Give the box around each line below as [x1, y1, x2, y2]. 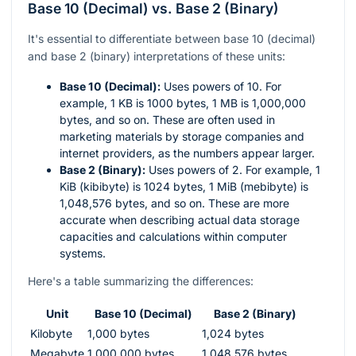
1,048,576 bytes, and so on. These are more [60, 195, 289, 210]
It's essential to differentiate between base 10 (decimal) [28, 31, 315, 45]
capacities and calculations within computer [60, 229, 287, 243]
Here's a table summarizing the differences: [28, 273, 253, 288]
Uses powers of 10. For [161, 79, 281, 93]
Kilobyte [30, 326, 72, 340]
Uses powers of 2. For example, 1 [145, 162, 320, 176]
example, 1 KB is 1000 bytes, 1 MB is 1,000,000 [60, 95, 306, 110]
